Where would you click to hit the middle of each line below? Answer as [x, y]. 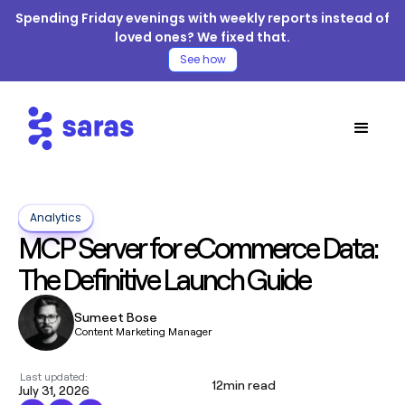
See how [202, 59]
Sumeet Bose [116, 316]
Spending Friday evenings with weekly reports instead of [202, 18]
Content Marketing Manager [143, 331]
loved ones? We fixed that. [202, 37]
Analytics [56, 217]
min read [250, 384]
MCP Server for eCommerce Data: [198, 247]
